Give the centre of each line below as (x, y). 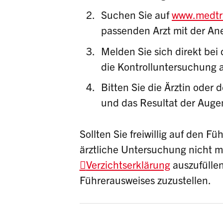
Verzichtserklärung (128, 164)
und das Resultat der (150, 102)
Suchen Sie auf (137, 15)
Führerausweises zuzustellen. (145, 179)
